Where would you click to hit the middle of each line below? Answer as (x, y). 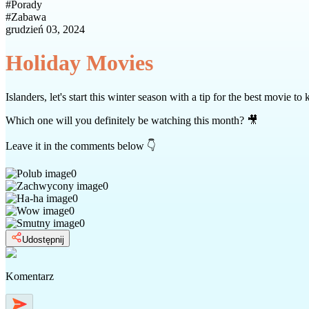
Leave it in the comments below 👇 (81, 146)
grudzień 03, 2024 (45, 29)
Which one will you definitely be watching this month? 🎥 (132, 120)
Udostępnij (43, 239)
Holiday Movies (79, 63)
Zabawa (29, 17)
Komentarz (30, 276)
